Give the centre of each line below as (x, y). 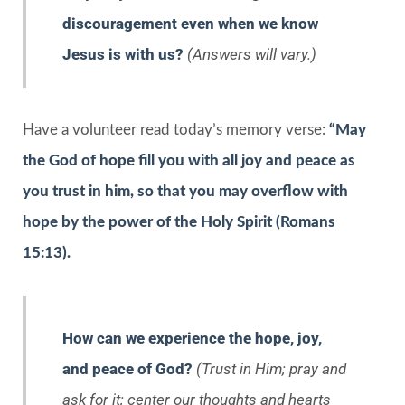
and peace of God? (129, 368)
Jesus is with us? (123, 54)
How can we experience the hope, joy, (192, 338)
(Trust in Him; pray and (271, 368)
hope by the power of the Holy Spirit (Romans (179, 221)
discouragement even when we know (190, 23)
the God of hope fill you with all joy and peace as (189, 160)
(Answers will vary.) (250, 54)
